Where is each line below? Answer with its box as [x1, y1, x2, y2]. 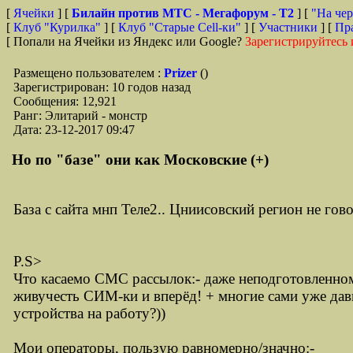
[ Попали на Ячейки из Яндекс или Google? [6, 35, 245, 48]
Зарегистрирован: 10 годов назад [13, 80, 191, 94]
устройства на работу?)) [13, 305, 165, 321]
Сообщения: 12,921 [13, 95, 117, 108]
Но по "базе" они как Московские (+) [12, 151, 269, 168]
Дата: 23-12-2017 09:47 [13, 123, 135, 136]
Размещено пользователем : [13, 66, 164, 80]
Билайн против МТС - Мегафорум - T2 [72, 6, 297, 20]
